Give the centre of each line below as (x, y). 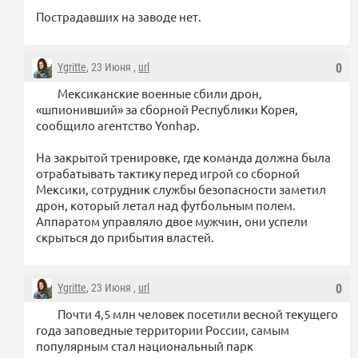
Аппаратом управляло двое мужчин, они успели (172, 221)
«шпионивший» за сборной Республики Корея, (167, 109)
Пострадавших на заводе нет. (119, 16)
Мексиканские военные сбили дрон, (160, 93)
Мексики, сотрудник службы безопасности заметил (181, 189)
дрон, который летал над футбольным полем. (166, 205)
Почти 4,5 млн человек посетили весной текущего (198, 313)
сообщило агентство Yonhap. (118, 125)
